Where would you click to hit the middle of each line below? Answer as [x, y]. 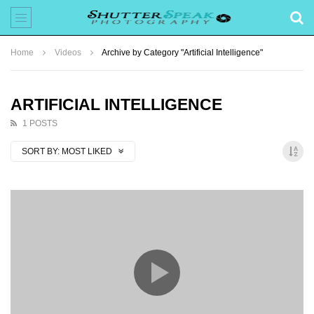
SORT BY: [41, 151]
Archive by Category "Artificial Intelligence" [182, 53]
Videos [68, 53]
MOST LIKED [88, 151]
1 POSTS [40, 123]
